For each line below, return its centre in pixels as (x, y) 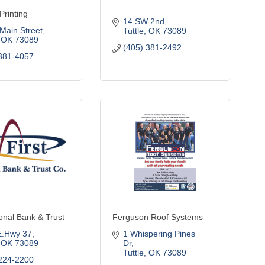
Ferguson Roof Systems (158, 217)
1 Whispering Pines (159, 234)
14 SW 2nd (143, 21)
